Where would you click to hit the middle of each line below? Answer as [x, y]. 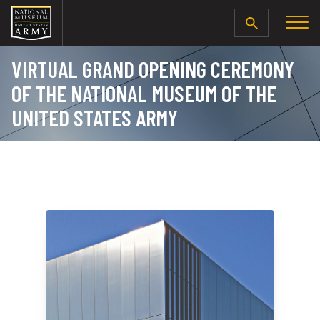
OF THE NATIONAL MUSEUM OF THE [144, 93]
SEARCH [277, 23]
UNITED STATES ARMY [95, 117]
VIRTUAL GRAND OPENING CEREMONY [153, 69]
